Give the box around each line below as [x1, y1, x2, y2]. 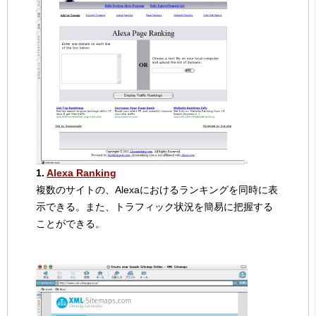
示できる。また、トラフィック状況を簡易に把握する [36, 200, 273, 212]
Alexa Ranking [47, 166, 116, 178]
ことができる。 [36, 217, 105, 229]
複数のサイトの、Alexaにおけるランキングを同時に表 [36, 183, 278, 195]
